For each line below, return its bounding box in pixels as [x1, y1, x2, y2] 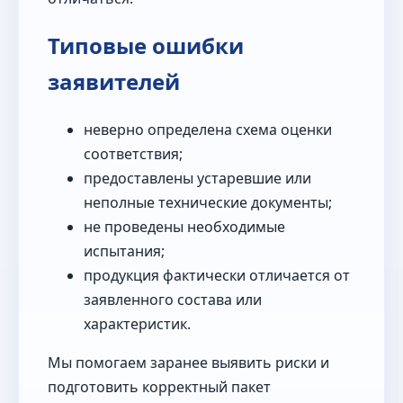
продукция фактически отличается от [84, 265, 350, 286]
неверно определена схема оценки [84, 120, 332, 140]
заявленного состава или [84, 290, 262, 310]
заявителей [48, 67, 180, 97]
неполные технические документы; [84, 193, 332, 213]
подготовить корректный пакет [48, 377, 271, 398]
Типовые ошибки [48, 31, 244, 61]
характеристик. [84, 314, 191, 335]
